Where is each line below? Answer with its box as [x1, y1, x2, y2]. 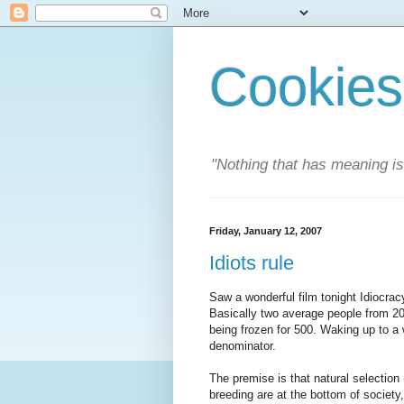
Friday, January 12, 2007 [209, 225, 322, 237]
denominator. [209, 339, 276, 353]
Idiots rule [209, 251, 294, 274]
